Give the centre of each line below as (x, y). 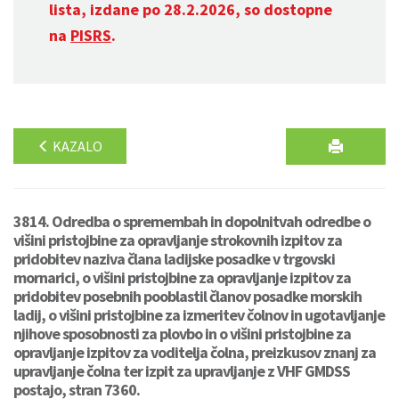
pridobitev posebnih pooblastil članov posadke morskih (187, 296)
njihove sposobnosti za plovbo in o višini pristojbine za (182, 334)
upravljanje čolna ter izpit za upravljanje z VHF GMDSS (182, 371)
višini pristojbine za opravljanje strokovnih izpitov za (178, 240)
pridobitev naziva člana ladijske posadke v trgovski (174, 259)
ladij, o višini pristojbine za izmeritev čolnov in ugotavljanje (199, 315)
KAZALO (76, 146)
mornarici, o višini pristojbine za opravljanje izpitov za (182, 277)
